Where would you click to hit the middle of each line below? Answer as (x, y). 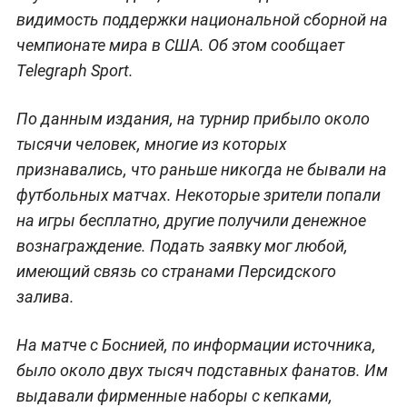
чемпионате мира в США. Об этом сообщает (180, 45)
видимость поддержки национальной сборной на (202, 19)
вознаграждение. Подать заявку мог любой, (182, 245)
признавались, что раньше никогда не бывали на (201, 169)
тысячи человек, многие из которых (151, 144)
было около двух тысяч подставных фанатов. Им (202, 370)
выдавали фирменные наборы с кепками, (174, 395)
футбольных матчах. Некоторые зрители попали (198, 194)
